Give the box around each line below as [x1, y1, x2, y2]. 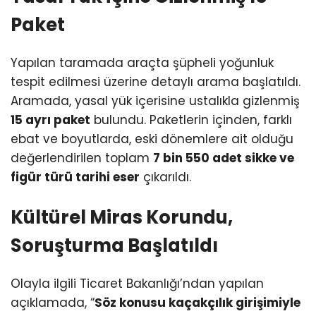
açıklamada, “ [11, 293, 95, 311]
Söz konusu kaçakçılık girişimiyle [95, 293, 300, 311]
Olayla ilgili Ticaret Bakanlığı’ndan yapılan [11, 274, 264, 292]
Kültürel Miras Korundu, [11, 204, 233, 230]
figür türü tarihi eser [11, 169, 140, 186]
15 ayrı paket [11, 111, 90, 129]
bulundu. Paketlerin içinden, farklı [90, 111, 292, 129]
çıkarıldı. [140, 169, 191, 186]
